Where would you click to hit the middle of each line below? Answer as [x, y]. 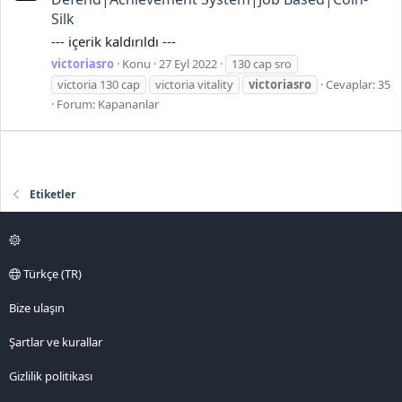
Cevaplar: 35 [358, 84]
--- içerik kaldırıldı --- [114, 41]
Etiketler [53, 194]
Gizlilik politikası [51, 376]
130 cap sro [262, 63]
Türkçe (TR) [51, 273]
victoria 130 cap [99, 84]
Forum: [77, 104]
